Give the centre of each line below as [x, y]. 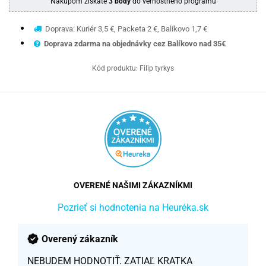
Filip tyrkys [157, 68]
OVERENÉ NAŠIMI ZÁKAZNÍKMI [133, 185]
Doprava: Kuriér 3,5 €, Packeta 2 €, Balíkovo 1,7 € [125, 28]
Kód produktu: [116, 68]
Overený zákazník [80, 239]
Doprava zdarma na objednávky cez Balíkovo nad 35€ [135, 43]
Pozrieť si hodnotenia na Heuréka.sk [133, 207]
